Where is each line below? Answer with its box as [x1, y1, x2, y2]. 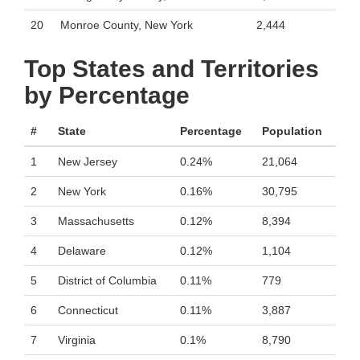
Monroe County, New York [60, 18, 193, 31]
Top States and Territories [24, 55, 319, 82]
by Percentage [24, 82, 190, 108]
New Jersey [58, 155, 117, 168]
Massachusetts [58, 215, 134, 227]
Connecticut [58, 304, 118, 317]
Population [262, 125, 322, 137]
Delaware [58, 244, 106, 257]
